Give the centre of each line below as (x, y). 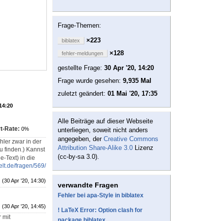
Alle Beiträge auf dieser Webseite (105, 121)
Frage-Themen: (79, 26)
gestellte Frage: (81, 68)
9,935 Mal (137, 81)
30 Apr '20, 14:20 (129, 68)
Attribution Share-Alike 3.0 (95, 148)
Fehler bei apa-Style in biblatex (101, 196)
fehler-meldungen (82, 54)
